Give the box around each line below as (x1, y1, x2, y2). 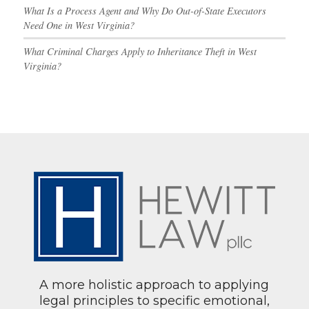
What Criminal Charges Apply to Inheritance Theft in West (23, 44, 257, 58)
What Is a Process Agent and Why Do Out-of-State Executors (23, 3, 266, 17)
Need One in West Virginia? (23, 18, 134, 32)
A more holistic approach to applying (39, 277, 270, 292)
